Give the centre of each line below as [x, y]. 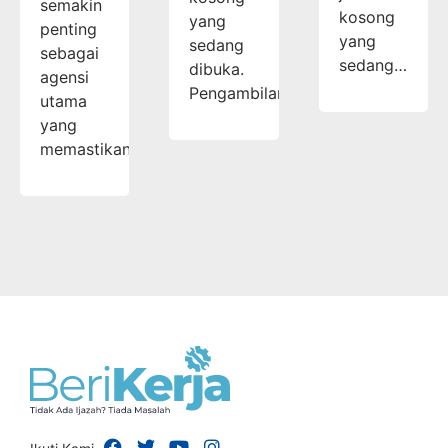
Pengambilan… [244, 92]
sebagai [69, 52]
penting [68, 28]
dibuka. [217, 68]
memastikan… [92, 148]
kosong [366, 16]
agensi [64, 76]
